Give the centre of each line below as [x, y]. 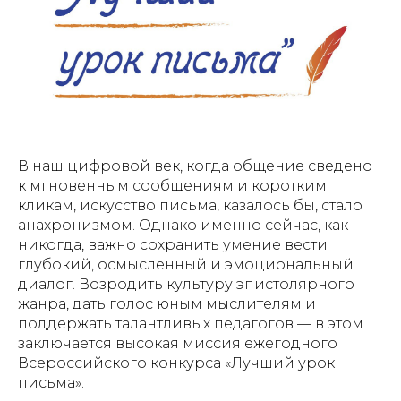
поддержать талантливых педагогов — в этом [191, 324]
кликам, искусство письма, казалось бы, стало [190, 206]
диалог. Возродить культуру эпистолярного [186, 285]
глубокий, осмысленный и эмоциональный [186, 265]
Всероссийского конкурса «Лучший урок [176, 363]
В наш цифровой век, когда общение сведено [195, 166]
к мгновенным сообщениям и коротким [172, 186]
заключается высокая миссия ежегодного [178, 344]
